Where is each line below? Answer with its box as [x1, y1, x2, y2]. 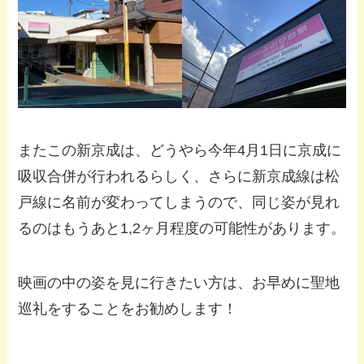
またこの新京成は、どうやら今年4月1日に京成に [18, 141, 342, 158]
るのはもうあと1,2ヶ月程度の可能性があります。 [18, 219, 346, 236]
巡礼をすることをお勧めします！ [18, 301, 238, 318]
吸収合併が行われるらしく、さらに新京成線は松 [18, 167, 340, 184]
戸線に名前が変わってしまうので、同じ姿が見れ [18, 193, 340, 210]
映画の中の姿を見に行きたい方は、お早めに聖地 [18, 275, 340, 292]
